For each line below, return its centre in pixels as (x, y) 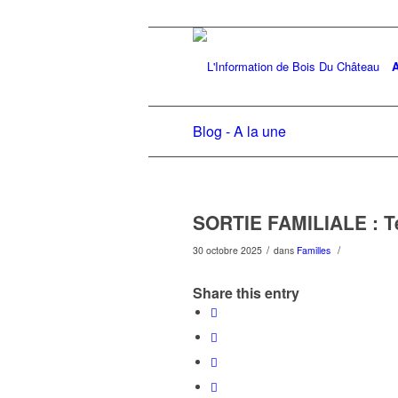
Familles (314, 250)
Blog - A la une (239, 131)
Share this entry (246, 293)
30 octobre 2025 (227, 250)
